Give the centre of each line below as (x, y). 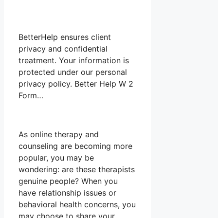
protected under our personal (73, 72)
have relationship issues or (67, 193)
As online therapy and (59, 135)
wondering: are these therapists (77, 170)
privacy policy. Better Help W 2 (76, 84)
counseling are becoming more (75, 146)
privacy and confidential (63, 49)
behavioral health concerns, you (77, 205)
